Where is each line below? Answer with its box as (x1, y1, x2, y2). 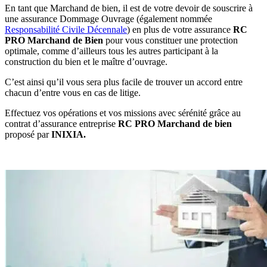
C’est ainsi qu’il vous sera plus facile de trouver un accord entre (5, 77, 243, 88)
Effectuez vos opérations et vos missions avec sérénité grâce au (5, 108, 241, 119)
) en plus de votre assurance (127, 24, 233, 35)
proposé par (5, 129, 51, 140)
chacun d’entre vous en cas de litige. (5, 88, 141, 98)
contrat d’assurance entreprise (5, 119, 118, 129)
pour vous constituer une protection (103, 35, 238, 46)
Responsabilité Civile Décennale (5, 24, 127, 35)
